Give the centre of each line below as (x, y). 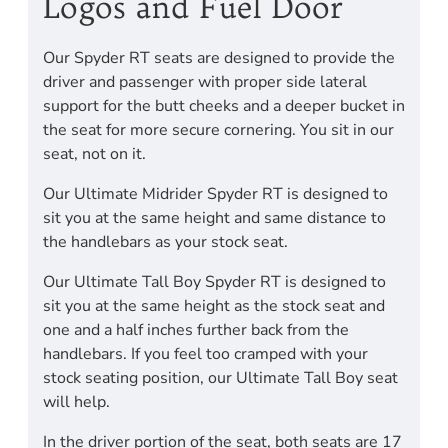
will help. (76, 401)
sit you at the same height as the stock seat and (214, 305)
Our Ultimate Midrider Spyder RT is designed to (215, 193)
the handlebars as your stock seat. (165, 241)
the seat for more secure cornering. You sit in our (218, 129)
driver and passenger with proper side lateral (205, 81)
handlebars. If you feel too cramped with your (205, 353)
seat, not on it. (94, 153)
